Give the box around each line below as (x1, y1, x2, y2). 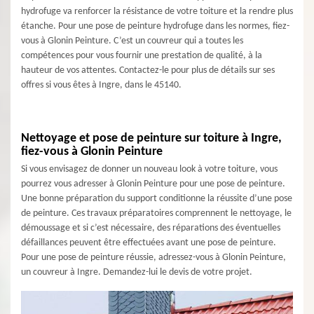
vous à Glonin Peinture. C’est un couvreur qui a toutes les (21, 36, 243, 46)
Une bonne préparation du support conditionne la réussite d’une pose (21, 193, 292, 204)
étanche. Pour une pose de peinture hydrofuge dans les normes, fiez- (21, 21, 289, 32)
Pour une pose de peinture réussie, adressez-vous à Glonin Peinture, (21, 252, 286, 263)
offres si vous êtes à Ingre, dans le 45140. (21, 80, 182, 90)
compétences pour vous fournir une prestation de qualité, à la (21, 50, 262, 61)
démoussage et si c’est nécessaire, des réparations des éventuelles (21, 223, 280, 233)
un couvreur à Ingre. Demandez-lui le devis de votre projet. (21, 267, 252, 278)
